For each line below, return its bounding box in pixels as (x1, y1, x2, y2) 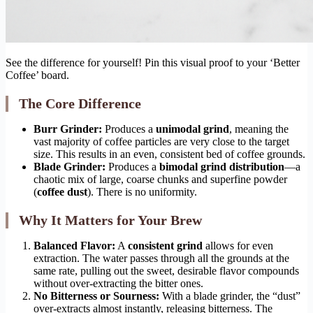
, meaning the (229, 123, 289, 136)
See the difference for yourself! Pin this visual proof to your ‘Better (6, 57, 300, 69)
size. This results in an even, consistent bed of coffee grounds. (34, 148, 305, 161)
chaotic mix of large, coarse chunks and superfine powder (34, 173, 287, 186)
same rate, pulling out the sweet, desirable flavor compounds (34, 265, 299, 277)
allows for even (203, 240, 273, 252)
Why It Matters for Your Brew (19, 212, 202, 228)
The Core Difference (19, 96, 141, 112)
